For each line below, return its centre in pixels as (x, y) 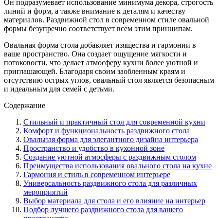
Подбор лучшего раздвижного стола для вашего (103, 209)
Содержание (25, 105)
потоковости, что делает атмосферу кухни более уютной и (101, 62)
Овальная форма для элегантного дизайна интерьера (111, 139)
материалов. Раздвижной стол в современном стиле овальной (107, 19)
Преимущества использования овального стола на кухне (118, 165)
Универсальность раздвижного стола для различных (110, 183)
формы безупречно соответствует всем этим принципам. (98, 28)
